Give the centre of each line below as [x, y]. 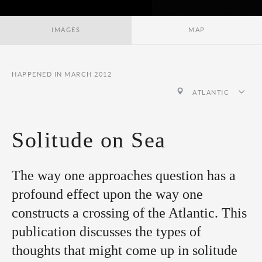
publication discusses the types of [106, 232]
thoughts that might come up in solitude [125, 250]
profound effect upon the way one [107, 194]
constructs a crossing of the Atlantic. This [129, 213]
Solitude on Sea [89, 140]
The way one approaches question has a [124, 175]
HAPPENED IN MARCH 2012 [62, 74]
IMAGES [66, 30]
